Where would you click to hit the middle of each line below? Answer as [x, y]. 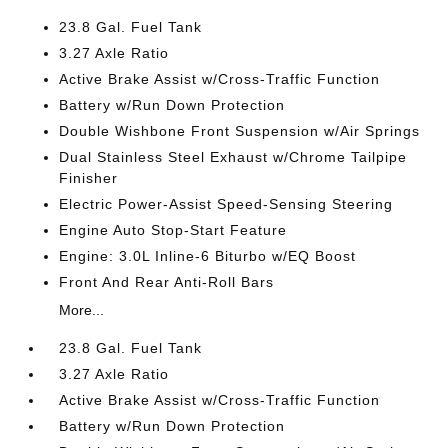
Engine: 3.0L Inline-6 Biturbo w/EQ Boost [208, 255]
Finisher [89, 177]
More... [82, 309]
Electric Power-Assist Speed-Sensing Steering [226, 203]
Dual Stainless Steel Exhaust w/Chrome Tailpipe [233, 156]
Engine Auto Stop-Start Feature [173, 229]
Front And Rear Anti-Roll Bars [167, 281]
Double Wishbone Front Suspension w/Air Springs [240, 130]
